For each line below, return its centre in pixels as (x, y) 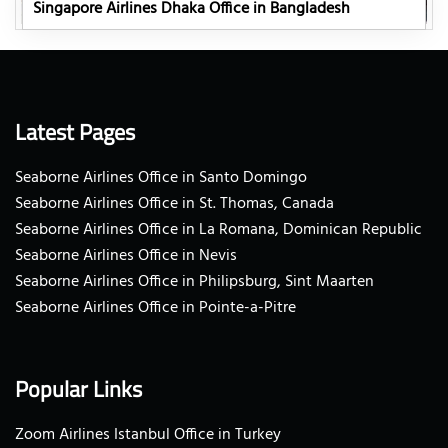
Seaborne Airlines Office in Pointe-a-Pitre (155, 307)
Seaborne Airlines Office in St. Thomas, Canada (174, 203)
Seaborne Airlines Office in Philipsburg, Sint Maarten (194, 281)
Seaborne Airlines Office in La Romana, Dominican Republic (218, 229)
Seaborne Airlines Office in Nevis (126, 255)
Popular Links (78, 388)
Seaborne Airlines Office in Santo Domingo (161, 177)
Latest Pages (75, 131)
